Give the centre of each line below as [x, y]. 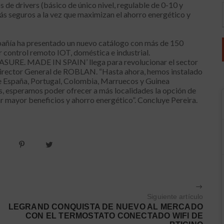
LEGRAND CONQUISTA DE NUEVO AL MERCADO [106, 207]
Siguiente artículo [175, 197]
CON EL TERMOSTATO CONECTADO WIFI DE [114, 216]
